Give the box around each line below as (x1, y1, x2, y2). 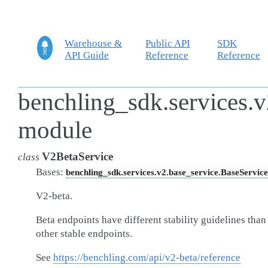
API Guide (65, 49, 109, 61)
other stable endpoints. (36, 228, 132, 239)
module (18, 117, 92, 144)
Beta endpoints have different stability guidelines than (36, 214, 266, 226)
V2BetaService (42, 150, 113, 163)
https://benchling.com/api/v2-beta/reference (53, 252, 240, 263)
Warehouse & (65, 37, 123, 49)
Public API (145, 37, 190, 49)
